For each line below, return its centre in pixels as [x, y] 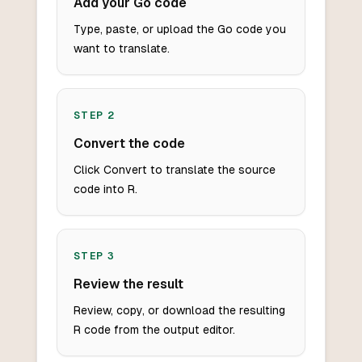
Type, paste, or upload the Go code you [179, 29]
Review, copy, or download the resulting [179, 311]
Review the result [128, 284]
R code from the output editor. [154, 330]
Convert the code [129, 144]
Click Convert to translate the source [174, 170]
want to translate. [121, 49]
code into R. [105, 189]
